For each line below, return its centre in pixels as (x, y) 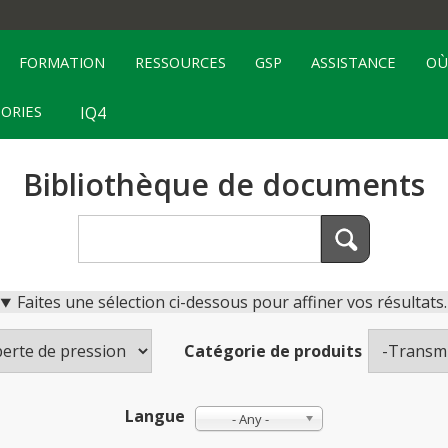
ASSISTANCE (354, 61)
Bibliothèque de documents (224, 185)
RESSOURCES (180, 61)
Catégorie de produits (272, 351)
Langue (155, 416)
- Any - (250, 418)
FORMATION (62, 61)
